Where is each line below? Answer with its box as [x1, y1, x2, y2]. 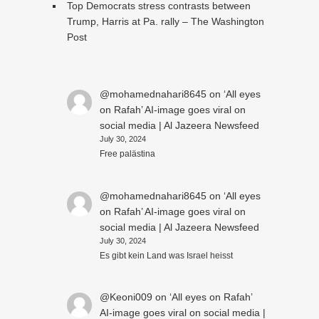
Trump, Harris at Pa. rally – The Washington [66, 15, 264, 27]
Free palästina [99, 149, 155, 159]
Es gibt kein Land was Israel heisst [99, 250, 233, 261]
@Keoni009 [99, 291, 152, 303]
